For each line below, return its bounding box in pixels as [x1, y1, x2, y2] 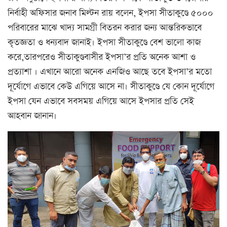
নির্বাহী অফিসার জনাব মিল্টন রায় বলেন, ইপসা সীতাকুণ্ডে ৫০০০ [8, 7, 213, 20]
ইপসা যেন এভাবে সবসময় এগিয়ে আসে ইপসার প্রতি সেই [8, 95, 194, 108]
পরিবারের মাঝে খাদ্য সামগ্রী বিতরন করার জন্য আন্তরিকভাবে [8, 22, 202, 34]
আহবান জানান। [8, 110, 57, 123]
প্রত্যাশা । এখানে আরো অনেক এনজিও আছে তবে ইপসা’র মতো [8, 66, 212, 79]
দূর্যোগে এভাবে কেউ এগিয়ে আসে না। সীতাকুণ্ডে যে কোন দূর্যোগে [8, 81, 214, 93]
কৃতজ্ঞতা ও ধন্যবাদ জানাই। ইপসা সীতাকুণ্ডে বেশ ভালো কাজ [8, 36, 201, 49]
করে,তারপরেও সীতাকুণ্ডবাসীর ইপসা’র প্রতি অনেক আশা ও [8, 51, 196, 64]
